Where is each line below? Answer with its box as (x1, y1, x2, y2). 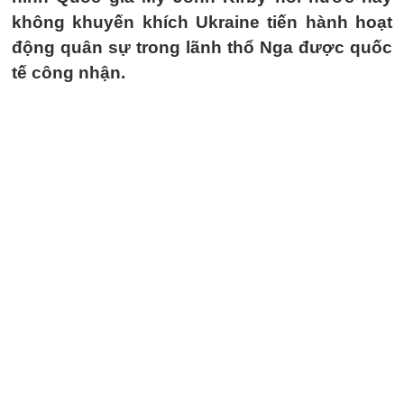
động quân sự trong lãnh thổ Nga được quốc (12, 38, 392, 57)
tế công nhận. (12, 63, 125, 82)
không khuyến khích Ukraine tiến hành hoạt (12, 13, 392, 32)
